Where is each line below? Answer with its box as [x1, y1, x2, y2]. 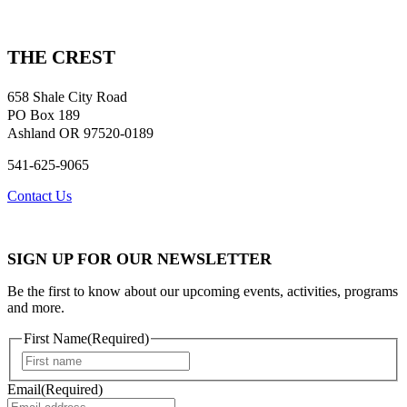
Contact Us [7, 187, 72, 203]
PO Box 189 [7, 106, 80, 123]
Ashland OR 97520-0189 [7, 124, 154, 141]
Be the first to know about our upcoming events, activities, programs [7, 283, 398, 299]
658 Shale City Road [7, 88, 127, 104]
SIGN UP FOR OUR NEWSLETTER [7, 249, 272, 268]
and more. [7, 299, 65, 315]
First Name [24, 330, 87, 346]
